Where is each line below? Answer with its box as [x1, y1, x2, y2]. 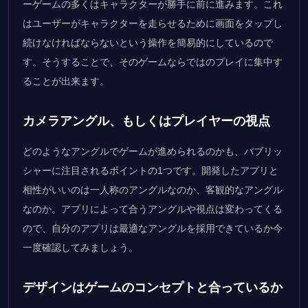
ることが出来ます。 [23, 75, 109, 87]
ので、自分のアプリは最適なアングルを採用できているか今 [23, 222, 283, 234]
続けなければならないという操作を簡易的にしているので [23, 36, 273, 48]
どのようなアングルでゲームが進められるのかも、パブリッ [23, 145, 283, 157]
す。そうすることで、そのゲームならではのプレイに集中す [23, 56, 283, 67]
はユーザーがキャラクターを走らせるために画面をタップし [23, 17, 283, 29]
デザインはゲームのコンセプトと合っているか [23, 280, 283, 294]
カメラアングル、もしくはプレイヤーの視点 [23, 113, 270, 128]
